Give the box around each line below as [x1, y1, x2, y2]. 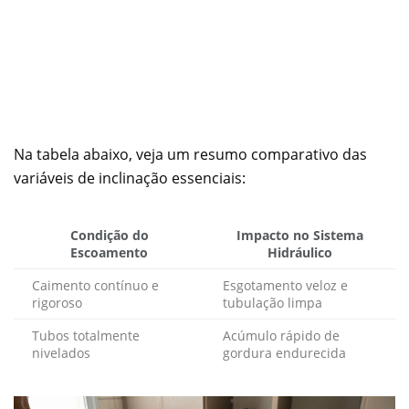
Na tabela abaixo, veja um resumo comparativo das [14, 143, 367, 164]
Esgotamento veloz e [223, 276, 348, 294]
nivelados [32, 343, 90, 362]
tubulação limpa [223, 293, 322, 311]
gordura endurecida [223, 343, 346, 362]
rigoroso [32, 293, 82, 311]
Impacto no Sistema [236, 225, 363, 244]
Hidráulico [267, 243, 332, 261]
